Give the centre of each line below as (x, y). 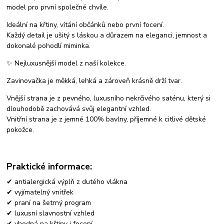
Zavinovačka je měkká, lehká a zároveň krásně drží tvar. (94, 80)
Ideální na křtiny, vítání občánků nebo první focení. (85, 24)
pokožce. (20, 129)
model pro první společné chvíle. (58, 7)
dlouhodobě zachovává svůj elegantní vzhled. (79, 108)
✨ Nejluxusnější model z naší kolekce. (66, 63)
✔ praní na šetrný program (49, 203)
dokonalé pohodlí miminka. (49, 45)
